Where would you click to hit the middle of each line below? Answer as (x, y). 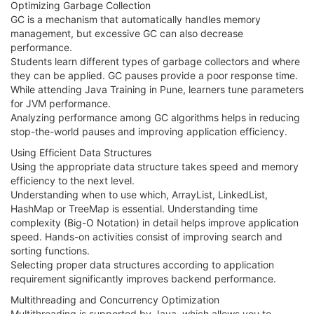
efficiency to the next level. (73, 180)
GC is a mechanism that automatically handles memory (136, 19)
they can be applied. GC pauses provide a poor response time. (154, 75)
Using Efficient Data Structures (81, 152)
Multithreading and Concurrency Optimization (115, 299)
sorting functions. (50, 250)
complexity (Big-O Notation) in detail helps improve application (155, 222)
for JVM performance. (61, 103)
